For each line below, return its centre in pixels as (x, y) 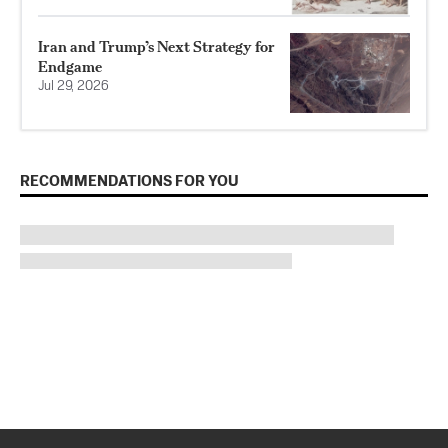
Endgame (70, 66)
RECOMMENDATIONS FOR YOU (129, 181)
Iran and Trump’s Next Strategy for (156, 46)
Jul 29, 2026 (73, 86)
